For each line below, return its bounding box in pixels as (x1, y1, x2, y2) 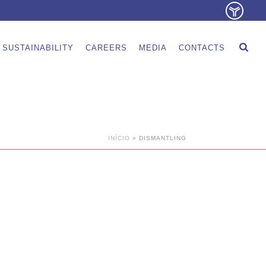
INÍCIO (108, 135, 130, 141)
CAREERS (85, 43, 128, 52)
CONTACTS (179, 43, 226, 52)
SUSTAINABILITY (2, 43, 74, 52)
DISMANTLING (139, 135, 186, 141)
